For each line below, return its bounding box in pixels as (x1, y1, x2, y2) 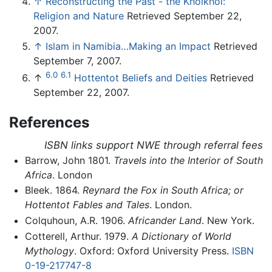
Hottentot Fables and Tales (24, 199, 149, 211)
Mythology (24, 244, 74, 257)
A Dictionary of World (131, 229, 231, 242)
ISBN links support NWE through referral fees (44, 138, 263, 151)
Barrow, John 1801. (24, 154, 114, 166)
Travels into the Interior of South (113, 154, 263, 166)
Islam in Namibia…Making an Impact (46, 40, 211, 53)
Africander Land (127, 214, 202, 227)
